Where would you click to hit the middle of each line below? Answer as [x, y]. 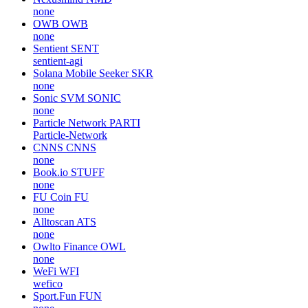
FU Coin [52, 197]
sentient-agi [58, 60]
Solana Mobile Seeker [81, 73]
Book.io [51, 172]
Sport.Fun [55, 296]
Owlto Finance [65, 246]
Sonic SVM [59, 98]
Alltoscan [54, 221]
